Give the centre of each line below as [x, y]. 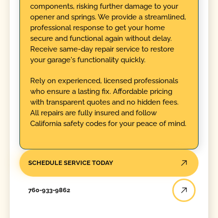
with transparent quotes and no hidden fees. [104, 102]
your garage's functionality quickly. [88, 60]
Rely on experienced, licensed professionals [104, 81]
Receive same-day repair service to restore [102, 49]
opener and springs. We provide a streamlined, [108, 17]
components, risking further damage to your [104, 7]
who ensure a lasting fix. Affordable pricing [101, 91]
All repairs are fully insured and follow [93, 113]
